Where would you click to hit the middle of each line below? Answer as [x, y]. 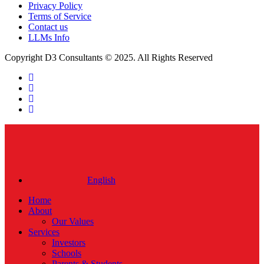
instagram [46, 109]
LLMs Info [49, 38]
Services [44, 232]
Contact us [48, 27]
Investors [69, 243]
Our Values [73, 222]
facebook [45, 88]
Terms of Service [60, 16]
